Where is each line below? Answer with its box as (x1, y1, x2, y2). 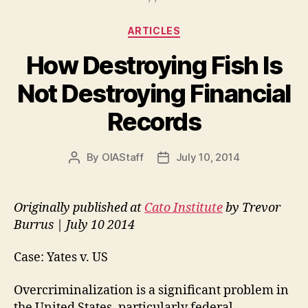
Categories (153, 21, 214, 35)
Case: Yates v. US (14, 250, 108, 265)
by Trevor (223, 199, 280, 216)
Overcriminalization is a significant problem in (14, 282, 289, 298)
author (73, 166, 105, 179)
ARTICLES (127, 25, 181, 36)
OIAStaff (101, 150, 144, 164)
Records (107, 106, 201, 137)
